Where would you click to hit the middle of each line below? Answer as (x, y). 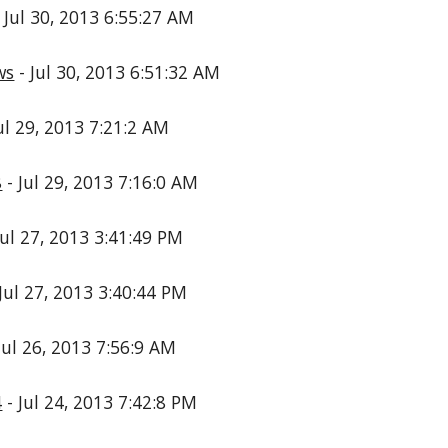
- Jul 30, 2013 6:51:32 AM (117, 72)
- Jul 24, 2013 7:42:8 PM (100, 402)
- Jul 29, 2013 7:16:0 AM (100, 182)
